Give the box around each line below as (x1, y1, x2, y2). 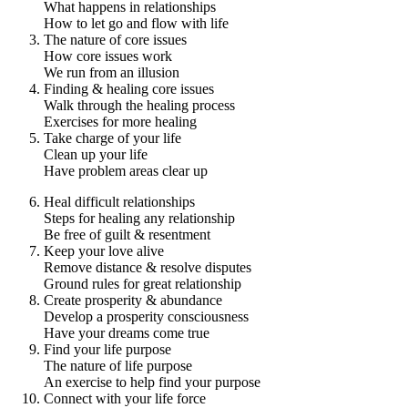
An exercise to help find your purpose (44, 374, 260, 391)
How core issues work (44, 48, 172, 65)
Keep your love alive (44, 243, 164, 260)
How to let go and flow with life (44, 15, 229, 32)
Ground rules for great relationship (44, 276, 241, 292)
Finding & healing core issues (44, 81, 214, 97)
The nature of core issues (44, 32, 187, 48)
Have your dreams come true (44, 325, 209, 342)
